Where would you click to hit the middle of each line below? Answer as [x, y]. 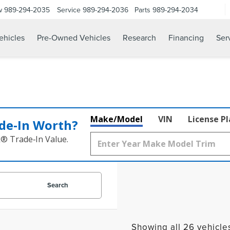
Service [69, 9]
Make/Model [117, 119]
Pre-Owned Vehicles [74, 38]
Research [139, 38]
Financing [186, 38]
